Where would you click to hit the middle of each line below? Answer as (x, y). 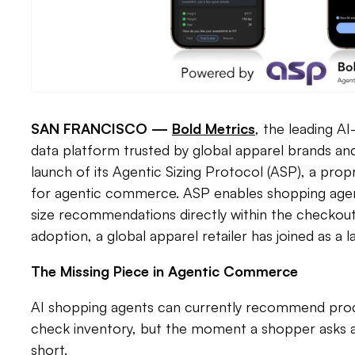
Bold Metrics (213, 129)
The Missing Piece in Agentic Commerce (164, 271)
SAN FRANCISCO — (101, 129)
